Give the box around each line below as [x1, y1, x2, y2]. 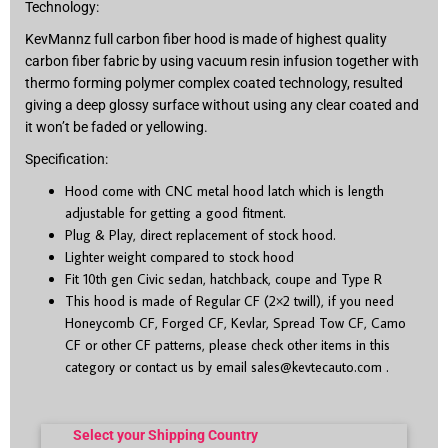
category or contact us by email [65, 357, 251, 376]
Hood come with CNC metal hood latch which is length [65, 181, 384, 200]
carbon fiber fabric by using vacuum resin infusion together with [25, 52, 419, 69]
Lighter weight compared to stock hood [65, 247, 294, 266]
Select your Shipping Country [73, 427, 258, 444]
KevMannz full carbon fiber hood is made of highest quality [25, 30, 387, 47]
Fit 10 [65, 269, 96, 288]
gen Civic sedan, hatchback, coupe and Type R [107, 269, 382, 288]
